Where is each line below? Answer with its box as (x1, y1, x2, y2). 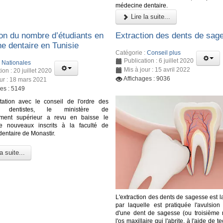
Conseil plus (147, 49, 181, 56)
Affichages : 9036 (123, 75, 171, 82)
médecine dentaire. (115, 2, 168, 9)
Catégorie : (115, 49, 147, 56)
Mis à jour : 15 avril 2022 (124, 66, 191, 73)
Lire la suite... (129, 13, 171, 21)
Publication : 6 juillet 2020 (124, 57, 194, 64)
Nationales (1, 59, 31, 66)
